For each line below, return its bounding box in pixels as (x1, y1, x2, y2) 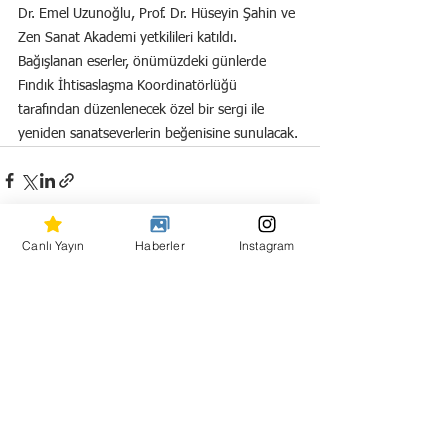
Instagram (238, 237, 295, 253)
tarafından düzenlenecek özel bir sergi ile (18, 103, 268, 118)
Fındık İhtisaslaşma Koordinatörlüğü (18, 79, 241, 94)
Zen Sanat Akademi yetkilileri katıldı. (18, 31, 241, 46)
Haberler (135, 237, 185, 253)
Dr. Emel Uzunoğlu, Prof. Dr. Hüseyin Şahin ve (18, 7, 299, 22)
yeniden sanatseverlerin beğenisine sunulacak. (18, 127, 298, 142)
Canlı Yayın (22, 237, 85, 253)
